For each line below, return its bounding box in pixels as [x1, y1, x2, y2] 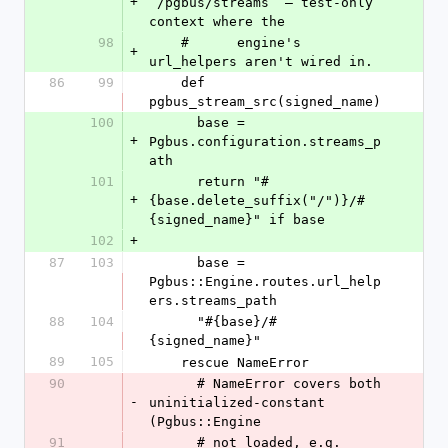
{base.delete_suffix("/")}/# [149, 193, 365, 208]
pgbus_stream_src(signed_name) [149, 94, 381, 109]
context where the [149, 14, 285, 29]
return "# [149, 174, 197, 189]
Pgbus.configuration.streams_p [149, 134, 381, 149]
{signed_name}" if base [149, 212, 325, 227]
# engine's [149, 35, 181, 50]
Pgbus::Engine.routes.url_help [149, 274, 381, 289]
